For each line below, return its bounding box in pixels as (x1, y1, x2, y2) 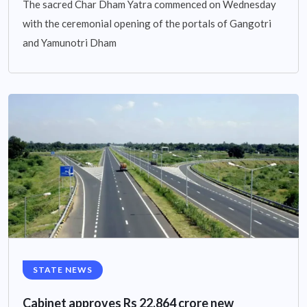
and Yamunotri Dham (23, 36, 116, 49)
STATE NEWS (33, 265, 93, 275)
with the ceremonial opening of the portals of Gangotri (23, 17, 271, 30)
